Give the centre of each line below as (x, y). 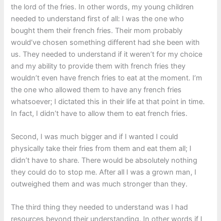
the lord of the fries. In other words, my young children (103, 7)
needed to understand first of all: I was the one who (98, 18)
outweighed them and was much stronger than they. (99, 184)
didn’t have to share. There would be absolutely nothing (104, 160)
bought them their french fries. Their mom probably (97, 30)
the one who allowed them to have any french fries (96, 90)
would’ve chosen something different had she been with (106, 42)
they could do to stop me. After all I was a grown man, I (104, 172)
